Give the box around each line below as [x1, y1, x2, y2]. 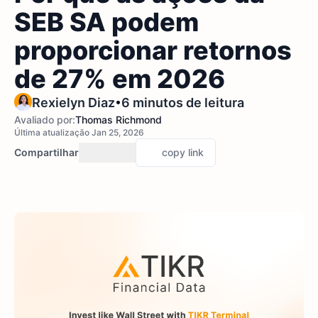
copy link [162, 146, 204, 158]
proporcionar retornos [14, 35, 292, 66]
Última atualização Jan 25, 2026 [14, 127, 144, 138]
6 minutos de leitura [121, 95, 244, 110]
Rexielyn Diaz [32, 95, 115, 110]
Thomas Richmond [75, 114, 162, 126]
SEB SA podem [14, 6, 199, 38]
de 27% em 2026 [14, 63, 225, 94]
